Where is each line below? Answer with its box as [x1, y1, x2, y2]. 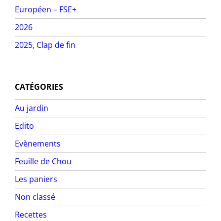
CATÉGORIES [15, 81, 64, 93]
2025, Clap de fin [15, 39, 76, 50]
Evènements [15, 138, 61, 149]
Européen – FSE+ [15, 3, 77, 15]
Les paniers [15, 173, 58, 184]
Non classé [15, 191, 56, 202]
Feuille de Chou [15, 155, 72, 167]
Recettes [15, 209, 47, 220]
